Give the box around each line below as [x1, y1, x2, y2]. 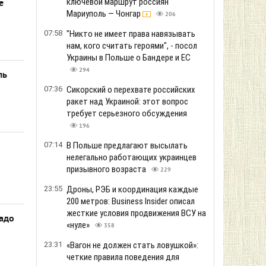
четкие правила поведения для [66, 252, 179, 262]
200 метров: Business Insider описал [66, 196, 195, 207]
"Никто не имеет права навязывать [66, 28, 195, 39]
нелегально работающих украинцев [66, 152, 197, 163]
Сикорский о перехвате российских [66, 84, 195, 95]
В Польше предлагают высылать [66, 140, 188, 151]
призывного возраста [66, 164, 148, 175]
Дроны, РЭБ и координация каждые [66, 184, 198, 195]
